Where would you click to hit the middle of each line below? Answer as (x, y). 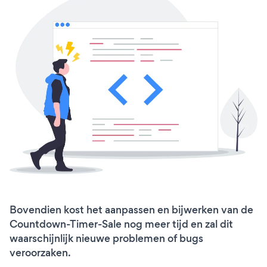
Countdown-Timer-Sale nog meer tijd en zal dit (121, 224)
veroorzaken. (40, 252)
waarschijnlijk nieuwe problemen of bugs (106, 238)
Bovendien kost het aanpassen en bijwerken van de (131, 209)
